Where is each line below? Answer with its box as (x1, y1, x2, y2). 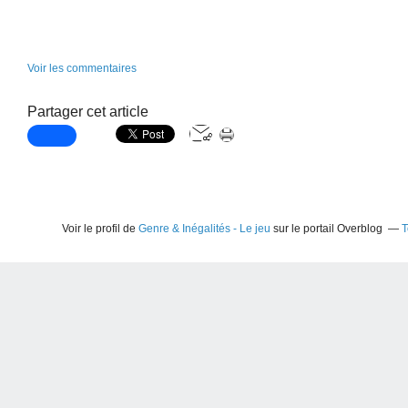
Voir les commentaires (27, 62, 137, 75)
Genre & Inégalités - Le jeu (138, 222, 270, 235)
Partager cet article (27, 104, 148, 119)
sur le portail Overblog (270, 222, 382, 235)
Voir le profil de (62, 222, 138, 235)
